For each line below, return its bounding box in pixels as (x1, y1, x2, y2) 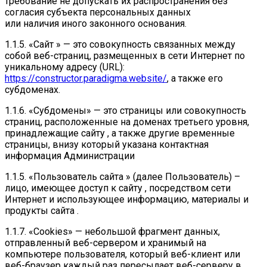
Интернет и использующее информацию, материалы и (5, 193, 249, 205)
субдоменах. (5, 83, 60, 95)
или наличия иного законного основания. (5, 17, 187, 29)
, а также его (167, 72, 223, 84)
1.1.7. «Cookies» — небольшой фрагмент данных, (5, 225, 220, 237)
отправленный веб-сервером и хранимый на (5, 237, 206, 249)
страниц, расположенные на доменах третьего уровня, (5, 116, 249, 128)
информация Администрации (5, 150, 135, 162)
